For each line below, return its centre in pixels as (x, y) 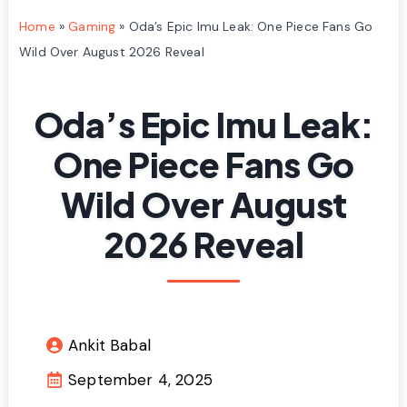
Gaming (92, 26)
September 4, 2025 (140, 379)
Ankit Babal (109, 345)
